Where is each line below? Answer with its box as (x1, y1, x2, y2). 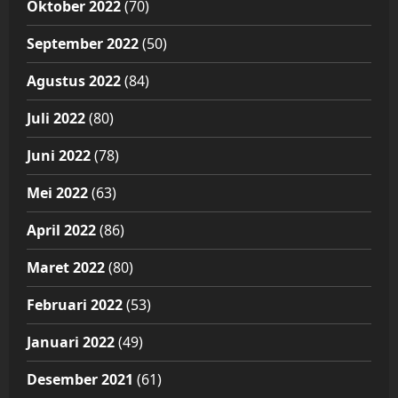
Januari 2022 (27, 332, 115, 353)
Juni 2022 (27, 146, 91, 166)
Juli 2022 (27, 108, 85, 129)
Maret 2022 (27, 258, 105, 278)
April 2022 (27, 220, 96, 241)
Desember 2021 (27, 370, 133, 390)
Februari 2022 (27, 295, 123, 315)
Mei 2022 (27, 183, 88, 203)
